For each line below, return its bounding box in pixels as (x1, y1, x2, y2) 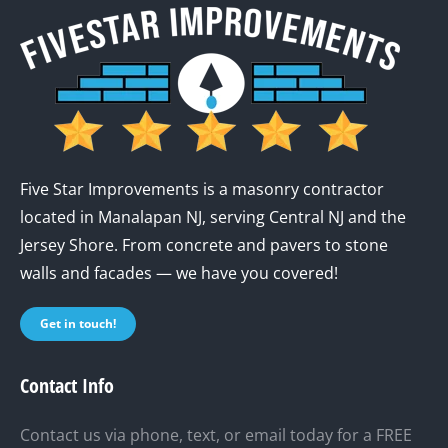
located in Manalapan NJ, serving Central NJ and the (20, 205, 406, 228)
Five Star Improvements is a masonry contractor (20, 177, 384, 200)
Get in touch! (40, 314, 116, 332)
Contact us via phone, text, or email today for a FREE (20, 423, 412, 446)
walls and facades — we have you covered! (20, 261, 338, 284)
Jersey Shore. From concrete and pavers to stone (20, 233, 388, 256)
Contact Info (20, 371, 114, 399)
